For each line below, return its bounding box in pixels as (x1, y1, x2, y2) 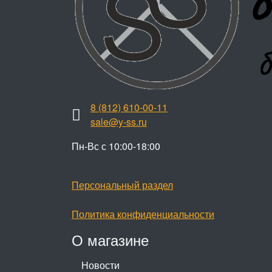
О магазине (72, 229, 149, 251)
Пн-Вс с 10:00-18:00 (72, 139, 160, 154)
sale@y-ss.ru (90, 115, 147, 129)
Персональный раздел (72, 178, 173, 192)
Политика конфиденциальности (72, 207, 214, 222)
